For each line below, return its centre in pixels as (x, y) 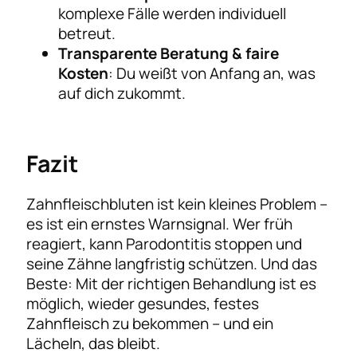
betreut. (87, 33)
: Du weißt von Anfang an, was (212, 73)
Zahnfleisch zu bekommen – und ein (150, 323)
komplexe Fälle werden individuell (173, 13)
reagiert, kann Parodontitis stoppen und (165, 243)
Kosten (84, 73)
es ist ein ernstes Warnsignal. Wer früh (160, 224)
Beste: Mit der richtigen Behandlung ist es (172, 283)
